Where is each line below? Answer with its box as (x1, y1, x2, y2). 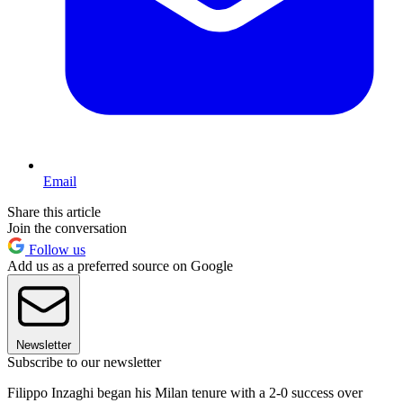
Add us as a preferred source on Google (7, 257, 233, 273)
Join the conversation (7, 219, 127, 236)
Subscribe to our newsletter (7, 354, 161, 370)
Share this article (7, 203, 101, 219)
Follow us (25, 241, 85, 257)
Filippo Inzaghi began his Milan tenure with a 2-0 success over (7, 384, 363, 400)
